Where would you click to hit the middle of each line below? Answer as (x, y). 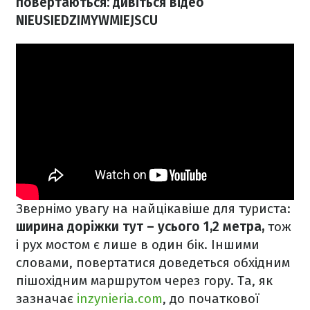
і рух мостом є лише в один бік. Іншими (138, 245)
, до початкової (211, 299)
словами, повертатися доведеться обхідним (153, 263)
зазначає (46, 299)
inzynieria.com (120, 299)
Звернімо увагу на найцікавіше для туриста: (153, 209)
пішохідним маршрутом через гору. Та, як (144, 281)
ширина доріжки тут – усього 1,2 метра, (142, 227)
